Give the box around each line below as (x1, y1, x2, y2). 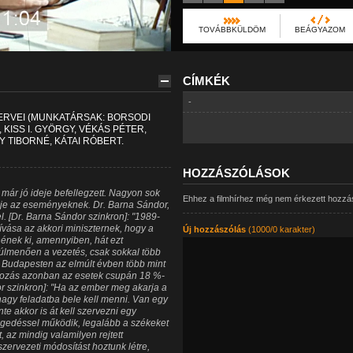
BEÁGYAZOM (294, 25, 345, 34)
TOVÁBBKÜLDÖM (198, 25, 266, 34)
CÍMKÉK (182, 74, 230, 87)
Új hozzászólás (182, 225, 246, 234)
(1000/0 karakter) (245, 225, 315, 234)
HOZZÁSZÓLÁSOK (182, 166, 290, 180)
